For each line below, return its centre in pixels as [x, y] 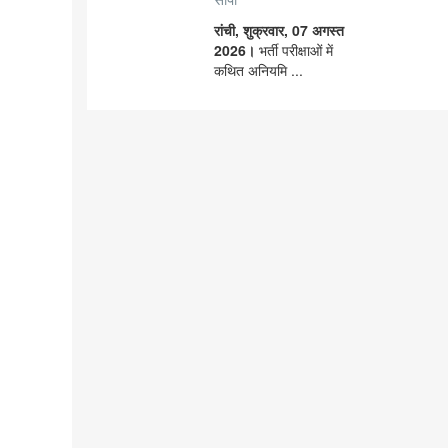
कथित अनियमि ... [258, 70]
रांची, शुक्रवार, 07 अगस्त [279, 30]
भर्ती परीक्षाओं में [296, 50]
